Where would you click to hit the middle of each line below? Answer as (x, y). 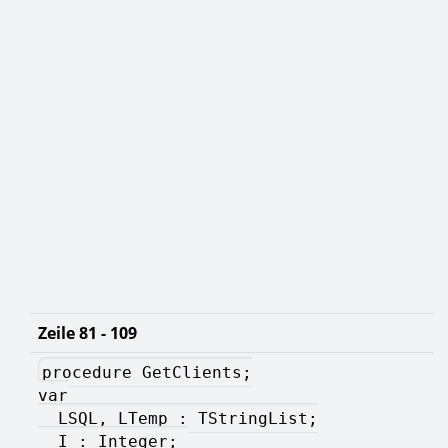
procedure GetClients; (147, 372)
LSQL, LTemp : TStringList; (178, 418)
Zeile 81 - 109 (87, 332)
